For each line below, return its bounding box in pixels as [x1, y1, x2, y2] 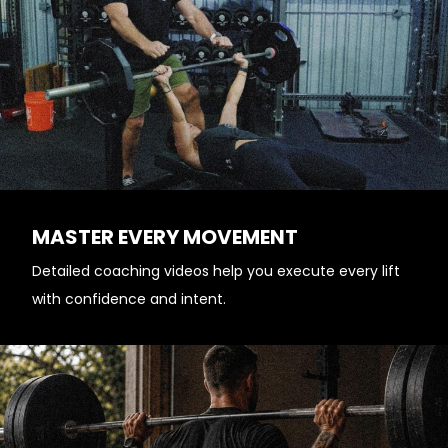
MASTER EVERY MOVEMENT [32, 223, 298, 251]
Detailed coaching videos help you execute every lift [32, 261, 400, 281]
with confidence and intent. [32, 289, 226, 309]
